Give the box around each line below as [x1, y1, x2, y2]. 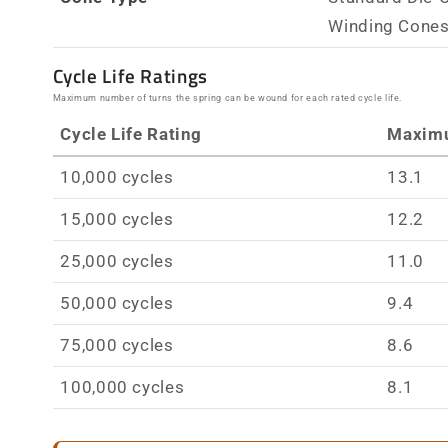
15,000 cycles [60, 209, 174, 230]
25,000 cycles [60, 251, 174, 272]
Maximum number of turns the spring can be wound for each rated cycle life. [52, 92, 403, 104]
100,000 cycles [60, 377, 185, 398]
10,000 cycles [60, 167, 174, 188]
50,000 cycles [60, 293, 174, 314]
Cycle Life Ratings [52, 61, 208, 90]
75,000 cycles [60, 335, 174, 356]
